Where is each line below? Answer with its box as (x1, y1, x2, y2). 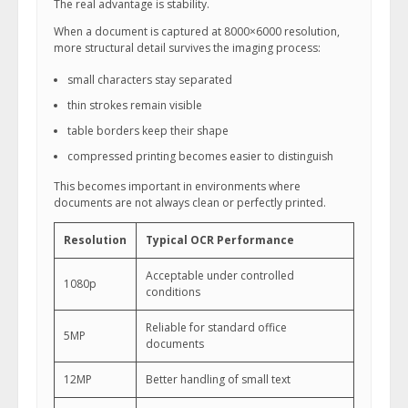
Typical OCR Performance (146, 232, 294, 248)
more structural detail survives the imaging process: (54, 40, 321, 56)
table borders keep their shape (67, 123, 229, 138)
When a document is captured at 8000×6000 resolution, (54, 24, 340, 39)
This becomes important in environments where (54, 178, 301, 194)
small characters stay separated (67, 72, 232, 87)
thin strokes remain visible (67, 97, 202, 113)
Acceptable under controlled (146, 268, 294, 283)
